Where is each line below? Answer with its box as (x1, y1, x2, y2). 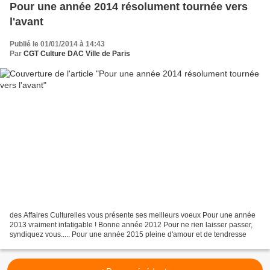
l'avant (10, 16, 43, 28)
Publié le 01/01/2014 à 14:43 (10, 40, 105, 49)
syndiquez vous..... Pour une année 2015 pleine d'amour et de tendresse (10, 230, 246, 239)
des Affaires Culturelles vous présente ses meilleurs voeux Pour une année (10, 210, 256, 219)
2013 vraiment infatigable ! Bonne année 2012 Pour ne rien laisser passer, (10, 220, 253, 229)
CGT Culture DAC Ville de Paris (24, 49, 130, 58)
